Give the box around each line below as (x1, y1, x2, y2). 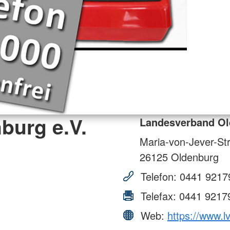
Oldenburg (168, 149, 219, 164)
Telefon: (138, 168, 180, 184)
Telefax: (138, 188, 179, 203)
